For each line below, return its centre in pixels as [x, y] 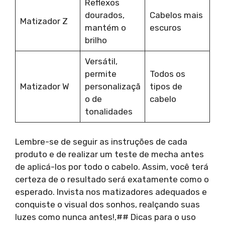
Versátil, [101, 61]
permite [100, 74]
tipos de [166, 86]
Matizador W [44, 86]
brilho [96, 40]
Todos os [167, 74]
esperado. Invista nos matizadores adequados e [111, 192]
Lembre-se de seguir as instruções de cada [101, 141]
